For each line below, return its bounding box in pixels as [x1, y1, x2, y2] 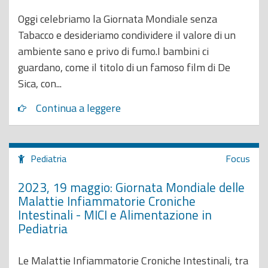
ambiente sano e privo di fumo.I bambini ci [18, 43, 209, 59]
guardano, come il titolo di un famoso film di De [18, 59, 230, 75]
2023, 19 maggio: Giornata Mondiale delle [18, 177, 245, 197]
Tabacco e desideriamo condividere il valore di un [18, 27, 236, 43]
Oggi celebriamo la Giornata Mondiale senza [18, 11, 217, 27]
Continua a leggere [36, 99, 121, 116]
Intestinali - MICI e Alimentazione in [18, 205, 212, 224]
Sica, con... [18, 75, 62, 92]
